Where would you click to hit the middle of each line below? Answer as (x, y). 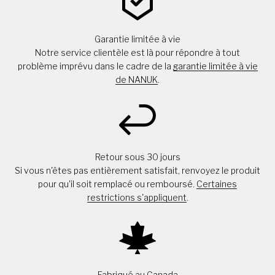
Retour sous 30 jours (137, 157)
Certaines (217, 184)
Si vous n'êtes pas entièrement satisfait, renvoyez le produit (137, 170)
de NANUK (137, 79)
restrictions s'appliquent (137, 197)
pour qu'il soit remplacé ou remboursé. (117, 184)
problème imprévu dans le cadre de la (95, 66)
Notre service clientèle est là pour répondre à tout (137, 52)
